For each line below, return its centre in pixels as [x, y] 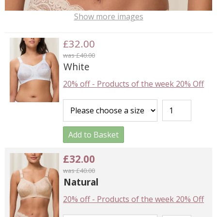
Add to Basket [94, 134]
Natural [81, 182]
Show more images [108, 16]
